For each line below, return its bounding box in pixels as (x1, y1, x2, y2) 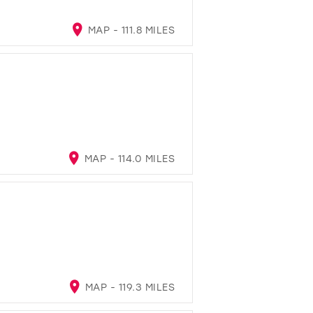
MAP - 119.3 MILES (82, 279, 175, 293)
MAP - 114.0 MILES (81, 151, 175, 165)
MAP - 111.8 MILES (85, 22, 175, 36)
